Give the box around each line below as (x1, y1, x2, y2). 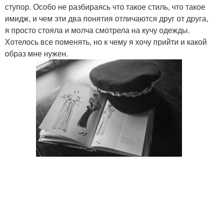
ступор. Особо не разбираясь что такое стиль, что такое (5, 1, 205, 12)
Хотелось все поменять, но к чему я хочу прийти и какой (5, 36, 207, 47)
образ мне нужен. (5, 48, 68, 59)
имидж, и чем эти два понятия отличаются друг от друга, (5, 13, 208, 24)
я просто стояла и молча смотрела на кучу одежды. (5, 24, 190, 36)
